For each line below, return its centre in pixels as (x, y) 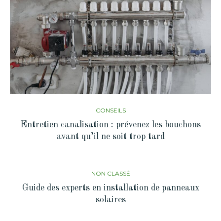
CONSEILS (110, 110)
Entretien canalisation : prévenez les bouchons (110, 125)
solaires (110, 200)
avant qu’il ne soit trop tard (110, 137)
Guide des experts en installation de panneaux (110, 188)
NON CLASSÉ (110, 174)
